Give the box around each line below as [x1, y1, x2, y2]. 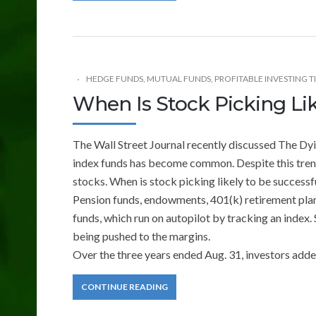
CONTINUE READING [81, 281, 168, 292]
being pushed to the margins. [73, 229, 210, 243]
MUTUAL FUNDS [147, 73, 211, 84]
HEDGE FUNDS [86, 73, 143, 84]
